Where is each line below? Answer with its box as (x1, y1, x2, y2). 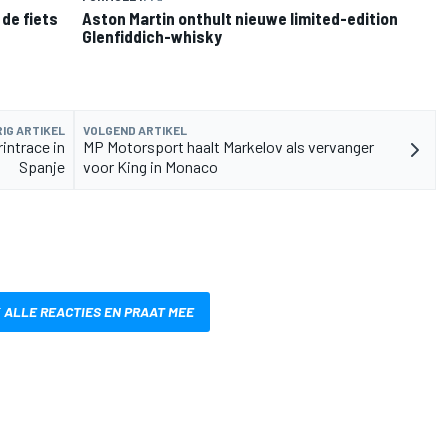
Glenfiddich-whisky (82, 26, 222, 47)
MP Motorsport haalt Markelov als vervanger (83, 137, 374, 157)
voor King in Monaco (83, 157, 218, 177)
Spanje (19, 157, 65, 177)
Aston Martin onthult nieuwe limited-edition (82, 8, 398, 29)
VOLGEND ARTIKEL (83, 123, 187, 138)
